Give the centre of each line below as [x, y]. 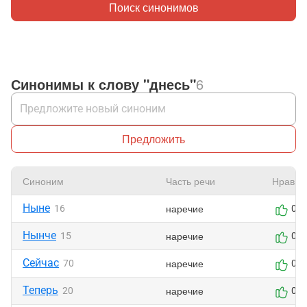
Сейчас [41, 263]
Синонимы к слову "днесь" [103, 84]
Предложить [153, 139]
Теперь [40, 290]
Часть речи [191, 181]
